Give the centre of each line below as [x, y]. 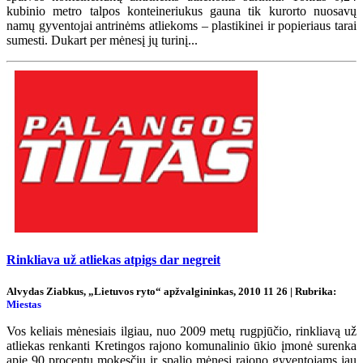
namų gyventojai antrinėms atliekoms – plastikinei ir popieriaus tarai [181, 26]
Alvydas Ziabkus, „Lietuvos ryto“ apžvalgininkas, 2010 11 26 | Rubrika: [171, 291]
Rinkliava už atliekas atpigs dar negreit [113, 260]
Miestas [24, 304]
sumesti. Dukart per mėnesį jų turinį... [102, 41]
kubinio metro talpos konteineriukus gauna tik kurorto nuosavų [181, 11]
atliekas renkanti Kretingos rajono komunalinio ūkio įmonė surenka [181, 345]
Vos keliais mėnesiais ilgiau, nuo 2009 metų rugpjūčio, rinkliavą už [181, 331]
